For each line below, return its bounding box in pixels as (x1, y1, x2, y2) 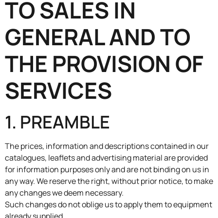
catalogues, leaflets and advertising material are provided (5, 152, 208, 163)
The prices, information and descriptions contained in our (5, 140, 209, 151)
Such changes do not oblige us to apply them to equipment (5, 199, 212, 210)
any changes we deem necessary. (5, 187, 124, 198)
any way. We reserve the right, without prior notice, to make (5, 175, 213, 186)
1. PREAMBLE (5, 109, 110, 134)
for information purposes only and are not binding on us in (5, 163, 209, 175)
